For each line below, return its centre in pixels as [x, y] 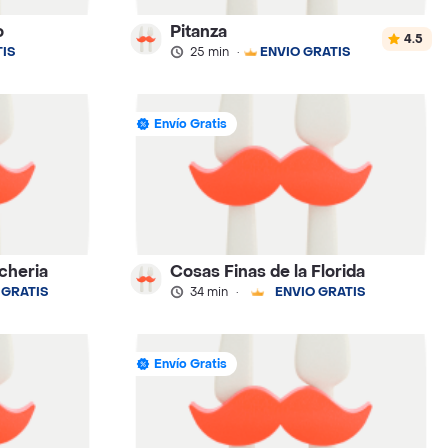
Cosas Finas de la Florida [268, 271]
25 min [210, 51]
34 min [209, 291]
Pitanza [199, 31]
